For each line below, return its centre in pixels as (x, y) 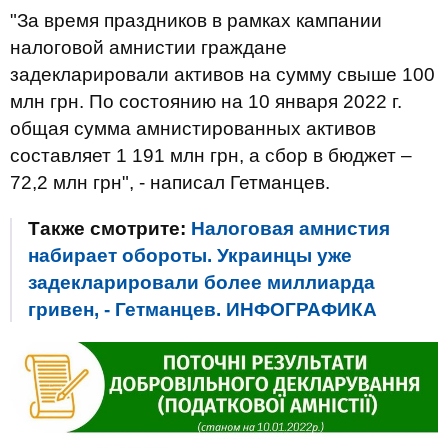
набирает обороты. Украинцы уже (190, 255)
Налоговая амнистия (290, 228)
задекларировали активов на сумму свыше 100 (222, 74)
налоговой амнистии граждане (148, 47)
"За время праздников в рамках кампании (196, 20)
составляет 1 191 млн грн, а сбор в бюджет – (211, 155)
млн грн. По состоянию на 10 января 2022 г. (206, 101)
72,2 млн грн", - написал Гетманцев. (170, 182)
